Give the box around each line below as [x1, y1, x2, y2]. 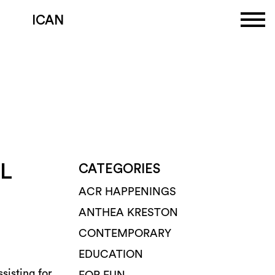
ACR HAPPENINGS [79, 186, 176, 197]
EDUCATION [79, 249, 143, 260]
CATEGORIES [79, 163, 160, 176]
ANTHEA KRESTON [79, 207, 178, 218]
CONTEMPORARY [79, 228, 171, 239]
